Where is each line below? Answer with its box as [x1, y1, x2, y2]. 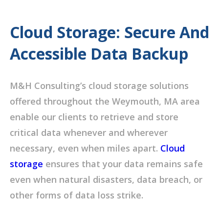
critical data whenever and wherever [10, 126, 168, 138]
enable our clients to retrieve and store [10, 110, 178, 123]
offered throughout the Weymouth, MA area [10, 95, 200, 107]
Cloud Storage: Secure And [10, 22, 209, 43]
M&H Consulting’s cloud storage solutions [10, 79, 189, 91]
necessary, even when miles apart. [10, 142, 160, 154]
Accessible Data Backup [10, 43, 188, 65]
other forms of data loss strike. [10, 189, 143, 201]
